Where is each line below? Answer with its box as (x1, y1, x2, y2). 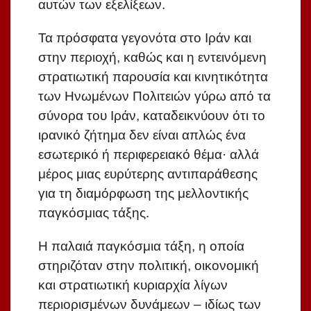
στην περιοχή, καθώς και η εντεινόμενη (38, 50, 267, 65)
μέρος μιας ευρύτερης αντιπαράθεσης (38, 167, 258, 182)
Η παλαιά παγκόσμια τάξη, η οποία (38, 239, 244, 254)
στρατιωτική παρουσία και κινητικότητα (38, 69, 268, 85)
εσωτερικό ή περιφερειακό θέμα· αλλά (38, 147, 259, 162)
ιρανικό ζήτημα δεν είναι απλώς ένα (38, 128, 246, 143)
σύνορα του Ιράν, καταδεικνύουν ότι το (38, 108, 265, 124)
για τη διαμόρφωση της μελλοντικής (38, 186, 249, 201)
